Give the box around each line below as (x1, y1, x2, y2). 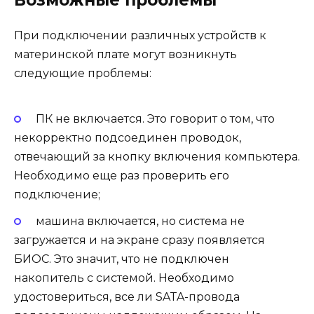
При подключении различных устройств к (14, 28, 266, 42)
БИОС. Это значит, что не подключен (14, 252, 229, 266)
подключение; (14, 188, 100, 202)
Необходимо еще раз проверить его (14, 169, 229, 183)
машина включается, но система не (35, 214, 245, 228)
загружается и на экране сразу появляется (14, 233, 265, 247)
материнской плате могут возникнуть (14, 47, 237, 61)
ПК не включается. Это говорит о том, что (35, 112, 275, 126)
